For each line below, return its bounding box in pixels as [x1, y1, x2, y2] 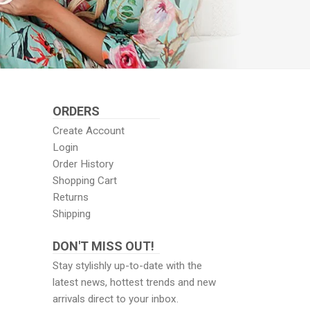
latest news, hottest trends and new [53, 275, 216, 289]
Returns [53, 190, 89, 203]
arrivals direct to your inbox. [53, 292, 179, 305]
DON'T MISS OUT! [53, 238, 154, 253]
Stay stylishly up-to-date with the [53, 259, 202, 272]
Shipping [53, 207, 91, 220]
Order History [53, 157, 113, 170]
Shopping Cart [53, 174, 117, 187]
